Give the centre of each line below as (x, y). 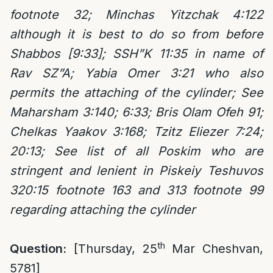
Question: (38, 249)
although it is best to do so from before (136, 34)
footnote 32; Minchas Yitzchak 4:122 (136, 15)
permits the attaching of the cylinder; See (136, 93)
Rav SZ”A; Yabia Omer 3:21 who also (136, 73)
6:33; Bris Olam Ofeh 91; (193, 112)
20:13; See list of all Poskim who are (136, 151)
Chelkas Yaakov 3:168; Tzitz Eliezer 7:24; (136, 132)
